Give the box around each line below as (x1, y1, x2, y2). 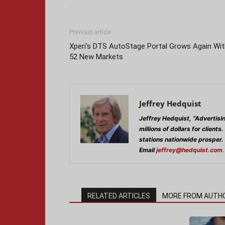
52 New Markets (69, 52, 123, 61)
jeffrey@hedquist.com (156, 146, 222, 154)
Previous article (69, 29, 111, 36)
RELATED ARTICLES (87, 192, 150, 200)
